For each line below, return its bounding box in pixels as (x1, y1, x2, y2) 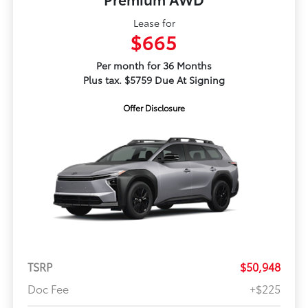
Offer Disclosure (123, 101, 185, 113)
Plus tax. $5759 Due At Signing (83, 72, 225, 87)
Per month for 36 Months (96, 58, 212, 72)
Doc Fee (27, 280, 69, 297)
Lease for (133, 15, 175, 30)
